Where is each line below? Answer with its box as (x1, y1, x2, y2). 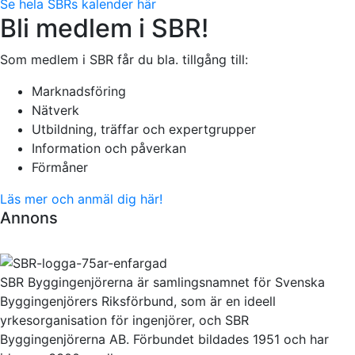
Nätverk (32, 101, 79, 118)
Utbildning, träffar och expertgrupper (32, 120, 256, 137)
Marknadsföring (32, 82, 126, 99)
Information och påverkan (32, 139, 186, 156)
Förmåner (32, 158, 88, 175)
